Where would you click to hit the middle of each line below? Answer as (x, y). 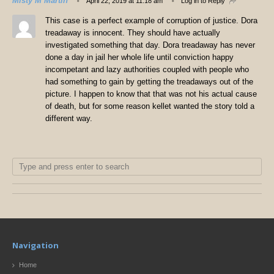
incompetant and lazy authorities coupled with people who (147, 70)
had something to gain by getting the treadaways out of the (149, 82)
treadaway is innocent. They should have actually (133, 33)
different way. (69, 119)
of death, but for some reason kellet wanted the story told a (150, 106)
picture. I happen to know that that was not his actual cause (151, 94)
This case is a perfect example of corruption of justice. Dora (151, 21)
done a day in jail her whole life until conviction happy (139, 57)
